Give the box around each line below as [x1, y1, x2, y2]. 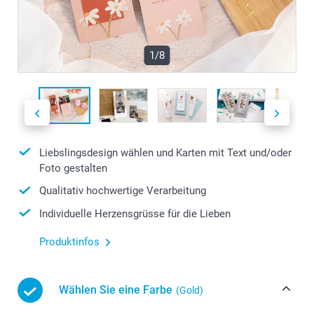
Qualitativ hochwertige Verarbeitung [39, 184, 206, 198]
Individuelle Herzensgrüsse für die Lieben [39, 207, 231, 220]
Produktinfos [39, 235, 100, 249]
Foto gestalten [39, 162, 107, 175]
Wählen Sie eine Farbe [59, 283, 172, 297]
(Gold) [176, 285, 203, 296]
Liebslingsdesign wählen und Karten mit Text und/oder [39, 146, 292, 159]
